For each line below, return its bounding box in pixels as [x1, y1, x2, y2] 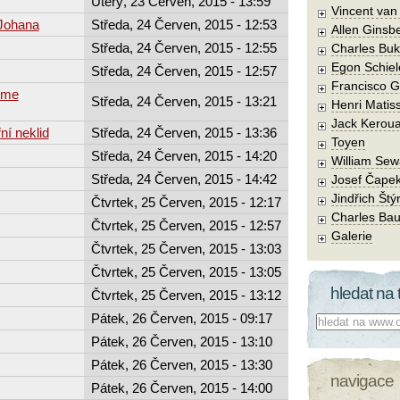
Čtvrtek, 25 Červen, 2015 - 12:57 [90, 217, 281, 233]
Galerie [331, 229, 372, 243]
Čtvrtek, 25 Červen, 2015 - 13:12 [90, 287, 281, 303]
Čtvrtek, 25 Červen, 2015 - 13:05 [90, 263, 281, 279]
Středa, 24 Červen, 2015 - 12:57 [90, 62, 277, 79]
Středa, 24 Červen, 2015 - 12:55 [90, 39, 277, 55]
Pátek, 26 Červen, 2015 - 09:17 [90, 310, 272, 326]
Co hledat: [316, 312, 379, 327]
